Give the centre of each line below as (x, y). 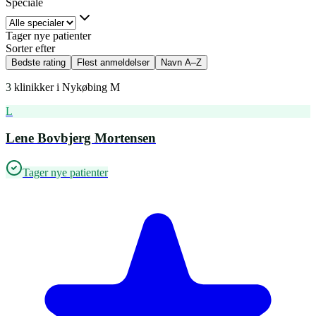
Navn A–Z (181, 62)
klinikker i (37, 87)
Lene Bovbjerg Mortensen (81, 138)
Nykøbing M (91, 87)
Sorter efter (30, 48)
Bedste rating (38, 62)
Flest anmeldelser (113, 62)
